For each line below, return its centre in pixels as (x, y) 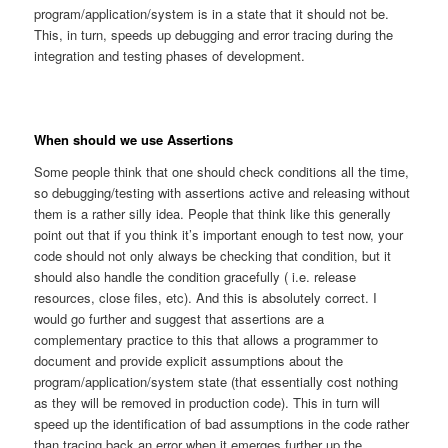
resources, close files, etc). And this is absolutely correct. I (206, 297)
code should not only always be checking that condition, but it (213, 255)
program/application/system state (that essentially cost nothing (216, 381)
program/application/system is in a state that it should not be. (212, 13)
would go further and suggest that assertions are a (179, 318)
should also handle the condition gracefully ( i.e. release (195, 276)
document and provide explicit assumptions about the (189, 360)
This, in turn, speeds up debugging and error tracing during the (214, 34)
